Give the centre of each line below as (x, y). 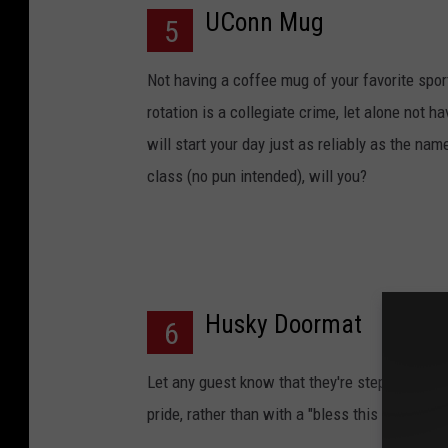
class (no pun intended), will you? (257, 176)
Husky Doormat (283, 324)
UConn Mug (264, 22)
